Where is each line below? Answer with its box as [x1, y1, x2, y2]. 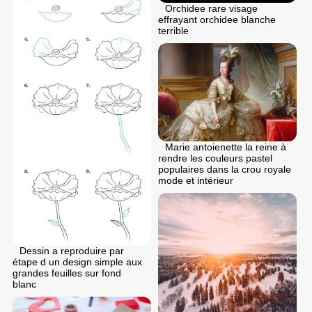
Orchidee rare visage [165, 3, 258, 15]
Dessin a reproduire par [19, 245, 124, 257]
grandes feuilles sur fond [13, 267, 121, 279]
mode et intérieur [158, 174, 233, 186]
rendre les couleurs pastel [158, 152, 272, 164]
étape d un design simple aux [13, 256, 142, 268]
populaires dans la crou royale [158, 163, 291, 175]
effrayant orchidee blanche [158, 14, 276, 26]
